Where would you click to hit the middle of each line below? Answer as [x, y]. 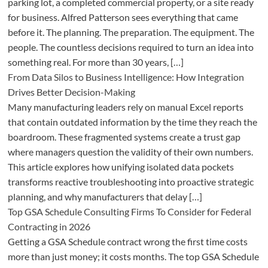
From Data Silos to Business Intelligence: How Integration [126, 77]
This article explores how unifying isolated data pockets [121, 167]
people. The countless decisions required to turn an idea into [130, 47]
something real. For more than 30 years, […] [95, 62]
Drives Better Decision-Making [71, 92]
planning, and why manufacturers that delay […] [105, 197]
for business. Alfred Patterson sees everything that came [123, 17]
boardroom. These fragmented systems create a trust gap [124, 137]
